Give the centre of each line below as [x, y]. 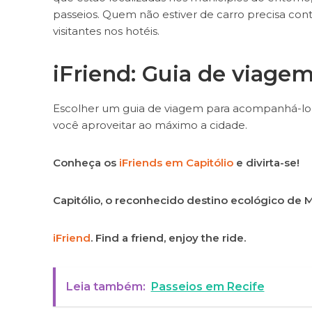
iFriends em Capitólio [176, 162]
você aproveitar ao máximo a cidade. [150, 125]
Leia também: [106, 286]
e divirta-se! [266, 162]
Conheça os [86, 162]
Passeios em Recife [208, 286]
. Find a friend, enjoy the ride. [168, 237]
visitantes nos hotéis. [106, 31]
